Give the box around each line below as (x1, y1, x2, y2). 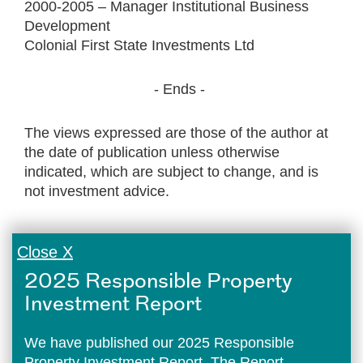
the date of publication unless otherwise (24, 144, 280, 160)
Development (24, 18, 110, 34)
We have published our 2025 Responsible (24, 335, 294, 351)
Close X (17, 243, 73, 261)
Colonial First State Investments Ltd (24, 37, 254, 53)
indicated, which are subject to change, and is (24, 164, 318, 180)
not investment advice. (24, 183, 169, 199)
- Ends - (154, 81, 209, 97)
